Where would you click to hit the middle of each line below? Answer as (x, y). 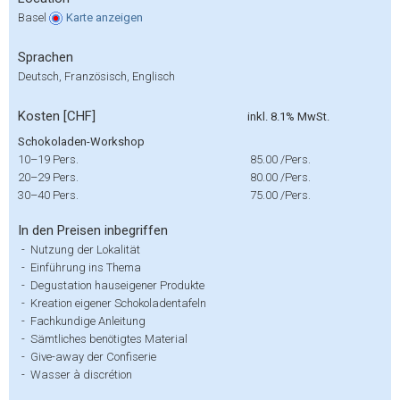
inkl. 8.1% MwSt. (288, 117)
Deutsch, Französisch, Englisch (96, 76)
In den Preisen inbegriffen (93, 230)
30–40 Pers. (48, 195)
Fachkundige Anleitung (88, 321)
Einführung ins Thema (86, 267)
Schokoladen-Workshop (81, 142)
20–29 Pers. (48, 177)
